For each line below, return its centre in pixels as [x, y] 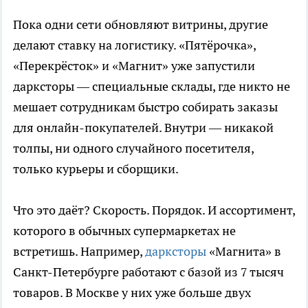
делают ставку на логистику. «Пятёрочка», [134, 45]
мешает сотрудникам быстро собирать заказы [145, 107]
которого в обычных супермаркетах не [124, 230]
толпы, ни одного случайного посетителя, [133, 148]
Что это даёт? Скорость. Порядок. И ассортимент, [154, 210]
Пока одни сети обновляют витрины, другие [141, 24]
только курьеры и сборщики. [96, 168]
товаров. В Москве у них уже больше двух [132, 292]
